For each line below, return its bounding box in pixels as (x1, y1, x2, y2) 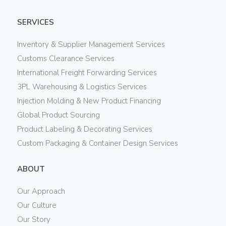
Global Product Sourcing (17, 110, 100, 120)
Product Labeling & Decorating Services (17, 124, 152, 134)
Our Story (17, 214, 50, 224)
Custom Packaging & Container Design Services (17, 138, 178, 148)
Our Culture (17, 200, 56, 210)
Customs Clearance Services (17, 53, 115, 64)
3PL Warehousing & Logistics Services (17, 82, 147, 92)
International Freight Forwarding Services (17, 68, 157, 78)
